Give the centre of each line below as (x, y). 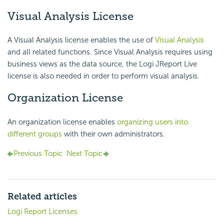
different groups (35, 134)
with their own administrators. (113, 134)
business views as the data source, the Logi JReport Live (102, 64)
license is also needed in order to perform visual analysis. (103, 76)
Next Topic (84, 153)
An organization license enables (62, 122)
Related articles (42, 196)
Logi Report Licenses (42, 211)
